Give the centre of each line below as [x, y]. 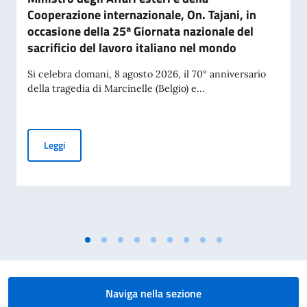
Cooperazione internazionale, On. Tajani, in [142, 15]
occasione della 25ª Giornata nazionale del [140, 31]
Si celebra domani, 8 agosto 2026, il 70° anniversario [147, 74]
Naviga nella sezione [153, 293]
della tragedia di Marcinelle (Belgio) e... [116, 88]
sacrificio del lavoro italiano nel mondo [132, 48]
